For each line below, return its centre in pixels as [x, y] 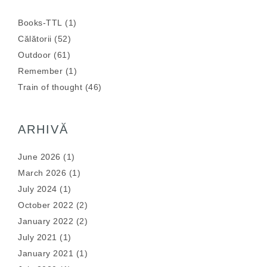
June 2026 [39, 157]
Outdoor [35, 55]
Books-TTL [40, 23]
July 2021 [38, 237]
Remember [40, 71]
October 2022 [46, 205]
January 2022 [46, 221]
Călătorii [35, 39]
